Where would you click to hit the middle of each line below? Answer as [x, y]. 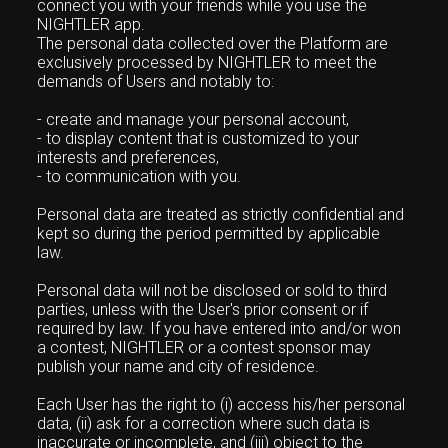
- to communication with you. [139, 176]
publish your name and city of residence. [178, 366]
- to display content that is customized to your [198, 138]
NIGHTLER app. [91, 24]
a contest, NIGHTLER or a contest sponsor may [204, 347]
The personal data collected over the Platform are [213, 43]
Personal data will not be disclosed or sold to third [212, 290]
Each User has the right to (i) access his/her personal [221, 404]
